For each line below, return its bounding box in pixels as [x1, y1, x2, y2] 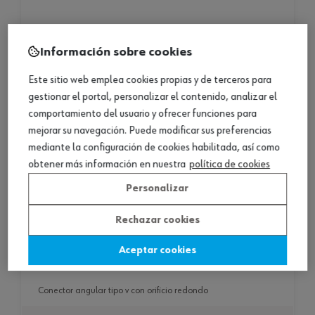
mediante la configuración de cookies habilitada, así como [28, 142, 280, 154]
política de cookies [189, 159, 270, 171]
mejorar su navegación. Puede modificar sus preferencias [28, 125, 271, 137]
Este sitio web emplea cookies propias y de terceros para [28, 75, 271, 86]
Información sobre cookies [40, 46, 192, 59]
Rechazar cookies [115, 214, 200, 225]
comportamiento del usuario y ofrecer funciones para [28, 108, 257, 120]
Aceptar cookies [119, 245, 196, 256]
